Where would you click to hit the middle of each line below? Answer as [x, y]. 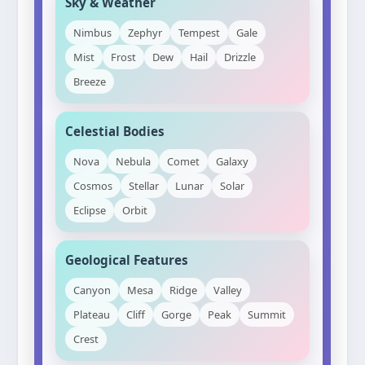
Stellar [144, 186]
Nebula [134, 161]
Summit [267, 314]
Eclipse [90, 210]
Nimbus [93, 33]
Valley [228, 290]
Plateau [92, 314]
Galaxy [233, 161]
